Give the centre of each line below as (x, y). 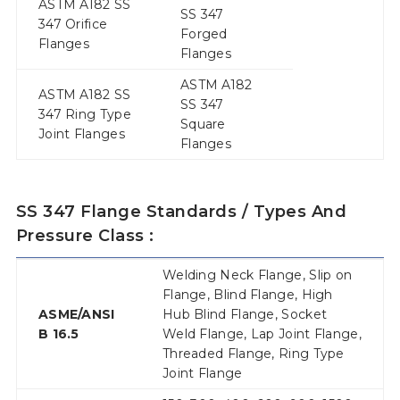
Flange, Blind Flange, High (247, 295)
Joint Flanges (81, 134)
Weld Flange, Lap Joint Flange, (262, 334)
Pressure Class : (85, 236)
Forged (204, 34)
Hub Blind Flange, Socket (245, 315)
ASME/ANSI (76, 315)
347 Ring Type (84, 115)
